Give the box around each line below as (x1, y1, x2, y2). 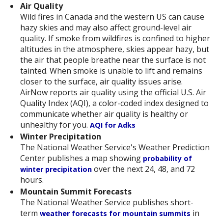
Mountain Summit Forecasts (20, 186, 132, 197)
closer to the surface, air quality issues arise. (20, 76, 183, 87)
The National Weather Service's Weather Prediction (20, 142, 210, 153)
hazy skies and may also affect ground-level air (20, 22, 192, 33)
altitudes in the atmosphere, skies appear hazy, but (20, 44, 209, 55)
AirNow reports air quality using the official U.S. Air (20, 87, 206, 98)
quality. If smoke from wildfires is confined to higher (20, 33, 210, 44)
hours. (20, 174, 44, 186)
